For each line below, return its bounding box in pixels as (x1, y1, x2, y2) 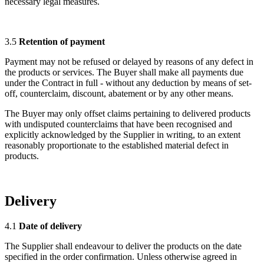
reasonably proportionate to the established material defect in (5, 140, 229, 151)
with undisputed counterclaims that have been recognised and (5, 119, 232, 130)
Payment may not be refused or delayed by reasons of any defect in (5, 57, 253, 67)
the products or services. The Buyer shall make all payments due (5, 67, 243, 78)
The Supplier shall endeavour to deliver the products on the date (5, 241, 242, 252)
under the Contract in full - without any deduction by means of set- (5, 78, 252, 88)
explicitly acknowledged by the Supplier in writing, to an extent (5, 130, 240, 140)
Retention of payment (19, 37, 105, 47)
